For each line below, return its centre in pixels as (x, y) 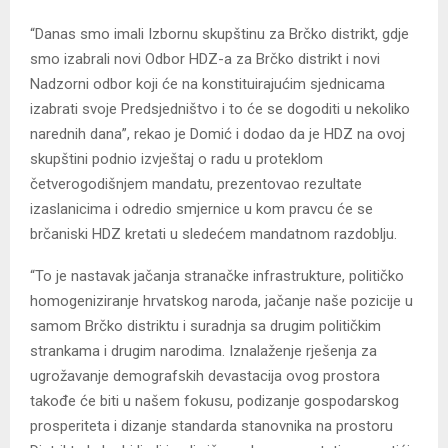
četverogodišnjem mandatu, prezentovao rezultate (196, 183)
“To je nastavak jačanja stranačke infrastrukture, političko (217, 275)
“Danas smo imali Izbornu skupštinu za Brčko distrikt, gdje (219, 33)
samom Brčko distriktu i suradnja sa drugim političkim (205, 325)
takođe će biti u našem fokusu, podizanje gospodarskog (214, 400)
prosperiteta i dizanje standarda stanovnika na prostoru (211, 425)
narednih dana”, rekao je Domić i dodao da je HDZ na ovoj (217, 133)
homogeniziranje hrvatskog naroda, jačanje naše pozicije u (221, 300)
